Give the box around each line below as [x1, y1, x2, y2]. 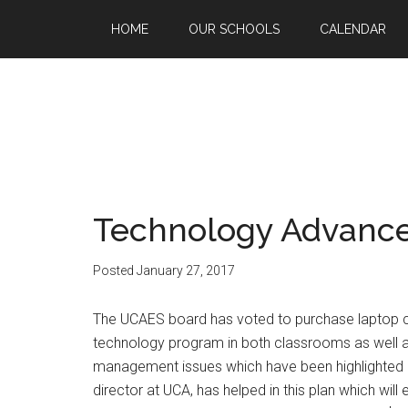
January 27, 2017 [137, 263, 235, 278]
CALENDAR [320, 22, 386, 36]
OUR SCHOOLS [189, 22, 280, 36]
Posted [93, 263, 137, 278]
